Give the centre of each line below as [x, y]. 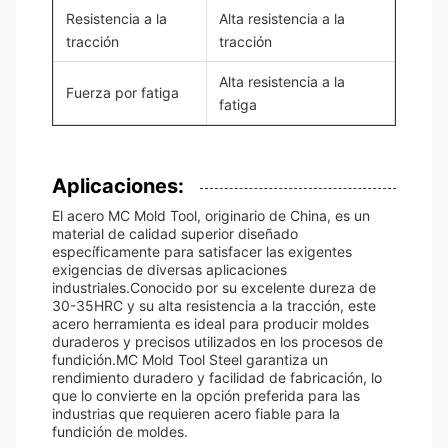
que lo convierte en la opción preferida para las [206, 395]
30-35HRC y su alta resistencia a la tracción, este [214, 305]
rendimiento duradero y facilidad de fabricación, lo [217, 377]
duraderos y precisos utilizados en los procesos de [217, 341]
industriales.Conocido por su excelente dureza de [214, 287]
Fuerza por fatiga [122, 92]
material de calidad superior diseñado [175, 233]
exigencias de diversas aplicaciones [169, 269]
